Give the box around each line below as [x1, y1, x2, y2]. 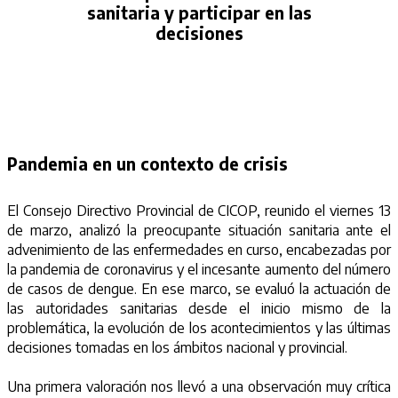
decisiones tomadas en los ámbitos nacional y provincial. [7, 338, 347, 356]
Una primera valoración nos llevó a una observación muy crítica [7, 378, 391, 396]
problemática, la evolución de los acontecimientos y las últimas [7, 318, 391, 337]
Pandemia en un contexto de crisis [7, 153, 288, 174]
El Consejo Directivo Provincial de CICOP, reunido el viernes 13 [7, 201, 391, 219]
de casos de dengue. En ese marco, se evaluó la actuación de [7, 279, 391, 298]
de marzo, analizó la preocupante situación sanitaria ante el [7, 220, 391, 239]
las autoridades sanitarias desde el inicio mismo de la [7, 298, 391, 317]
